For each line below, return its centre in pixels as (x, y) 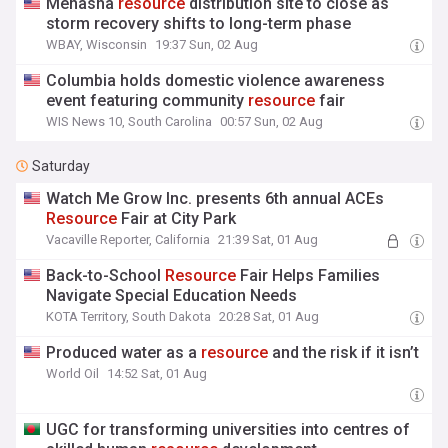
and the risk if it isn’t (344, 352)
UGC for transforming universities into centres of (228, 429)
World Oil (73, 373)
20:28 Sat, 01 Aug (269, 316)
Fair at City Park (177, 218)
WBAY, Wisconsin (97, 44)
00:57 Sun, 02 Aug (272, 121)
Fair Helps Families (308, 275)
